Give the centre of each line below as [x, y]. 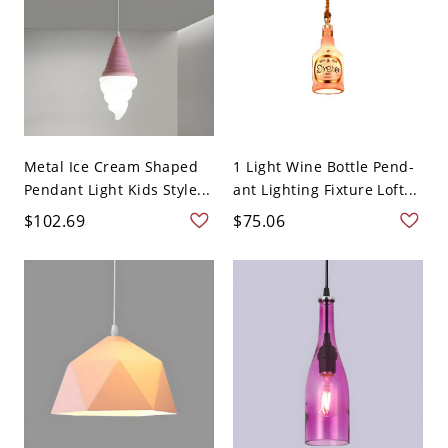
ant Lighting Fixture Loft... [325, 190]
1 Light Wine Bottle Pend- [324, 167]
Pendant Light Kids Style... [117, 190]
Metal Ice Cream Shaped [111, 167]
